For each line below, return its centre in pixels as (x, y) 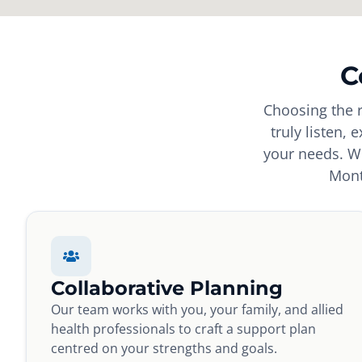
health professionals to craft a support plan (183, 329)
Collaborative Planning (167, 288)
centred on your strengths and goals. (164, 349)
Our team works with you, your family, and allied (197, 310)
